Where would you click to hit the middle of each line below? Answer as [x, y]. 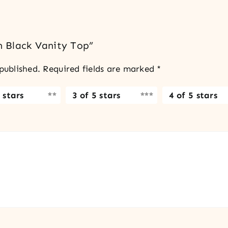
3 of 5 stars [96, 95]
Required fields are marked [100, 69]
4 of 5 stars [193, 95]
